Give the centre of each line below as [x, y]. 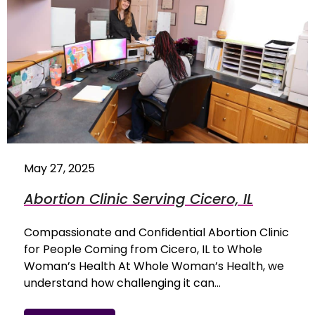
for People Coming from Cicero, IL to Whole [143, 249]
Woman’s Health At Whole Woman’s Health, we [154, 266]
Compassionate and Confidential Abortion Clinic [156, 232]
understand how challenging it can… [122, 283]
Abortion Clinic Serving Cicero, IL [139, 199]
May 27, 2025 [59, 168]
